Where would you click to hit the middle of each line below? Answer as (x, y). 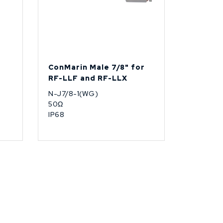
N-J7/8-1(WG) (73, 93)
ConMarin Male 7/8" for (97, 67)
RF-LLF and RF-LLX (88, 78)
